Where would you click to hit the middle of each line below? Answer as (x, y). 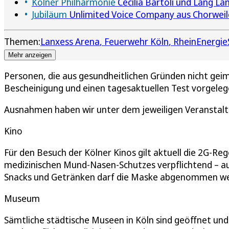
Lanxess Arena (70, 42)
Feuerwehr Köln (136, 42)
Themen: (22, 42)
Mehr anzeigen (30, 55)
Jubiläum (49, 15)
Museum (22, 199)
